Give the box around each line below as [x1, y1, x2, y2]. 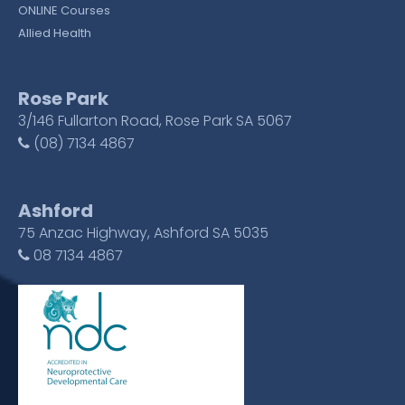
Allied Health [18, 24, 91, 42]
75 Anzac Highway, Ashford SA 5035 [18, 221, 268, 243]
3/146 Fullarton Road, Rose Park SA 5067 [18, 109, 292, 131]
